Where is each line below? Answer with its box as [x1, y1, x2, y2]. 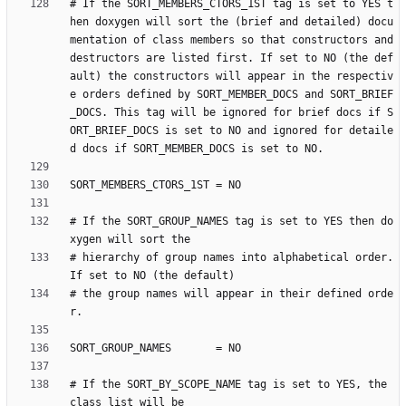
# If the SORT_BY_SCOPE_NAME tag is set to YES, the [70, 378, 387, 391]
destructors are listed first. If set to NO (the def [70, 52, 393, 65]
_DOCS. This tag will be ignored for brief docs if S [70, 106, 393, 120]
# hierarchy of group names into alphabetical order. [70, 251, 393, 265]
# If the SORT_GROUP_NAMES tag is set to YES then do [70, 215, 393, 228]
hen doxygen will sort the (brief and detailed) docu [70, 15, 393, 29]
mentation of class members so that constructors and [70, 34, 393, 47]
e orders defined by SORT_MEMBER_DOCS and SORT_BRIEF [70, 88, 393, 101]
